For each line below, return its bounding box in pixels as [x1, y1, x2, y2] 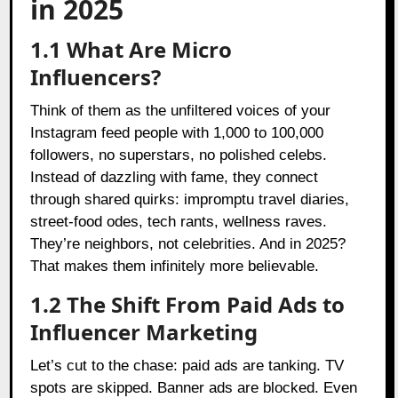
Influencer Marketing [30, 316, 259, 346]
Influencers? [30, 61, 162, 92]
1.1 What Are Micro [30, 34, 233, 64]
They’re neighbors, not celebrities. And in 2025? [30, 235, 346, 252]
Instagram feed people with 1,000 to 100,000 [30, 123, 324, 141]
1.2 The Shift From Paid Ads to [30, 289, 346, 319]
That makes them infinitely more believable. [30, 257, 320, 275]
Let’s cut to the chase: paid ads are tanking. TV [30, 356, 345, 374]
